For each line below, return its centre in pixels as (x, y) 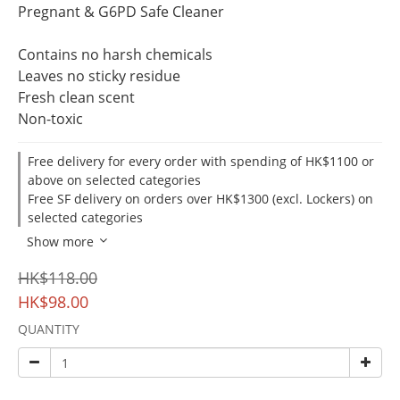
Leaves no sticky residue (99, 76)
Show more (60, 242)
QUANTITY (49, 329)
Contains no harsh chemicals (115, 54)
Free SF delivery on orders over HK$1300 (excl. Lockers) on (200, 199)
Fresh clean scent (76, 97)
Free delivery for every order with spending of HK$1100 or (201, 161)
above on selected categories (114, 180)
